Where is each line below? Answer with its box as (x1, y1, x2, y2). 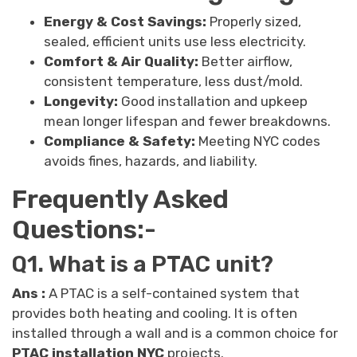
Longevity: (44, 92, 118, 109)
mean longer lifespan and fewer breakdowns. (44, 112, 331, 129)
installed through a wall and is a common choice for (12, 324, 338, 341)
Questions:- (12, 214, 156, 245)
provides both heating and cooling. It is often (12, 304, 297, 321)
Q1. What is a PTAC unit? (12, 250, 273, 277)
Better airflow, (198, 53, 292, 69)
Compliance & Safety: (44, 132, 195, 149)
